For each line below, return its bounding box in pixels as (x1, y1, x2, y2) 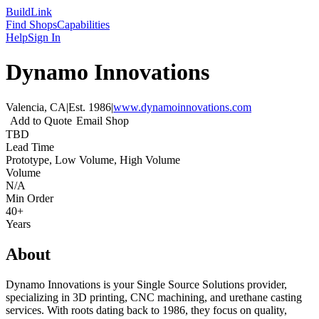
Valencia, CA (6, 100, 66, 113)
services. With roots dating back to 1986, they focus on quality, (6, 303, 287, 316)
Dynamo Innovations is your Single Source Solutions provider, (6, 278, 287, 291)
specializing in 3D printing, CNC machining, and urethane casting (6, 291, 302, 303)
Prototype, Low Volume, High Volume (6, 153, 180, 166)
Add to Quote (10, 114, 72, 127)
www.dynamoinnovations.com (113, 100, 251, 113)
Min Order (6, 192, 53, 204)
